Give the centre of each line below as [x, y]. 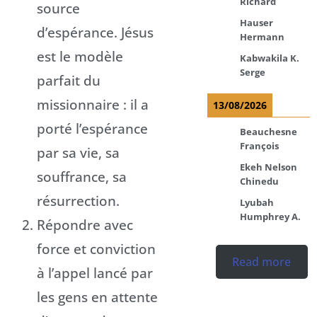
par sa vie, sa [78, 152]
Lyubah [257, 202]
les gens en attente [97, 296]
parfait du [69, 80]
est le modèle [80, 56]
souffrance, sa [82, 176]
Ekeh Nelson [269, 167]
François [260, 145]
